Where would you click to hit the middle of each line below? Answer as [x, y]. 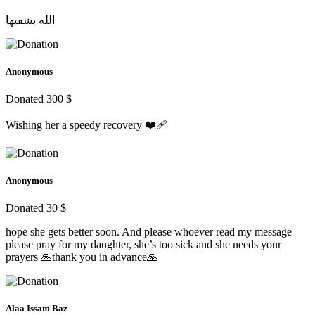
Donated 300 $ [39, 98]
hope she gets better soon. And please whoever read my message [149, 232]
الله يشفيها [30, 20]
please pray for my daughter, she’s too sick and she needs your [143, 245]
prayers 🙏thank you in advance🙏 [82, 257]
